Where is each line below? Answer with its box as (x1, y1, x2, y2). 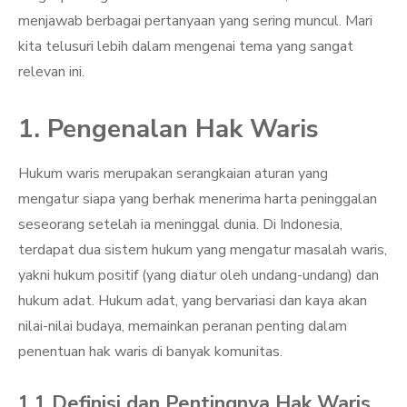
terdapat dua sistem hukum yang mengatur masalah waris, (18, 240, 387, 260)
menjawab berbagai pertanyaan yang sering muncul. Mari (18, 11, 372, 31)
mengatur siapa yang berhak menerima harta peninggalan (18, 189, 377, 209)
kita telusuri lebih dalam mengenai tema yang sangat (18, 36, 353, 56)
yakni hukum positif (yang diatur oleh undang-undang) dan (18, 265, 379, 285)
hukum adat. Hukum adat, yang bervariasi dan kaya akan (18, 291, 367, 311)
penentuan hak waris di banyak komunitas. (18, 342, 283, 362)
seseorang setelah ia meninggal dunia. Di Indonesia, (18, 214, 342, 234)
